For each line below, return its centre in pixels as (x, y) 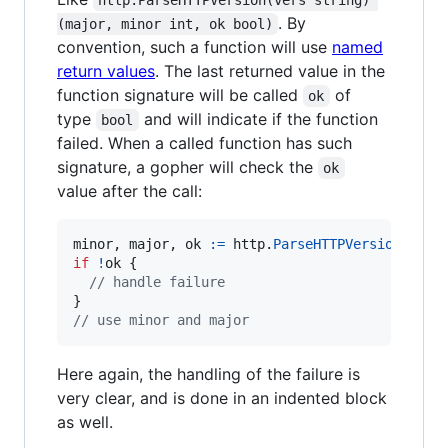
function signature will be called (180, 94)
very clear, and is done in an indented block (222, 397)
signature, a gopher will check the (187, 166)
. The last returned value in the (270, 70)
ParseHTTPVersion (337, 243)
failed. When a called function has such (204, 142)
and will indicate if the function (260, 118)
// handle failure (157, 281)
